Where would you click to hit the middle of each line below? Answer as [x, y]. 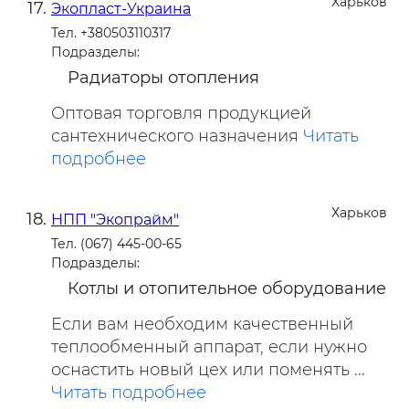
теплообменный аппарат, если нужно [209, 346]
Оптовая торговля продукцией [181, 113]
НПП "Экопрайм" [115, 219]
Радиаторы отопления [163, 77]
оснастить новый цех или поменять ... [208, 369]
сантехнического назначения [177, 136]
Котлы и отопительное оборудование [227, 288]
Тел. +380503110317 [111, 32]
